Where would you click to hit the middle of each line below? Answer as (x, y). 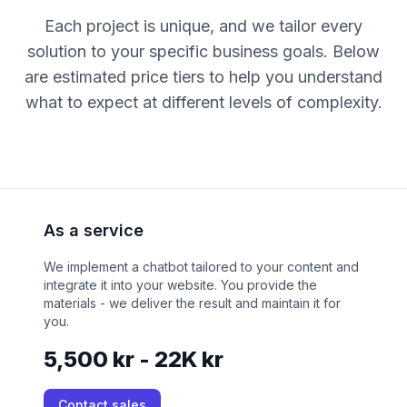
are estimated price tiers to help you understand (203, 77)
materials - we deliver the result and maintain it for (192, 303)
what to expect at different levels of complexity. (203, 103)
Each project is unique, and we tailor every (203, 26)
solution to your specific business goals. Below (203, 52)
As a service (94, 231)
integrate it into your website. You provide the (180, 285)
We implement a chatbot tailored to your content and (201, 267)
